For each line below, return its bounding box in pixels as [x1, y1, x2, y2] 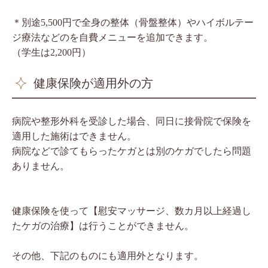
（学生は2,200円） [12, 47, 91, 57]
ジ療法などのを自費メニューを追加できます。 [12, 32, 213, 42]
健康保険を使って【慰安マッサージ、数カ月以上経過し [12, 205, 251, 216]
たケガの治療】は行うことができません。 [12, 220, 194, 231]
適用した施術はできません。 [12, 130, 136, 141]
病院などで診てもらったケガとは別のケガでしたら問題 [12, 145, 251, 156]
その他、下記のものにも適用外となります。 [12, 250, 203, 261]
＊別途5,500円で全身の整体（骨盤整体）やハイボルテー [12, 17, 254, 28]
